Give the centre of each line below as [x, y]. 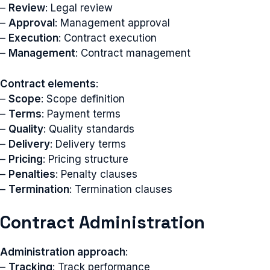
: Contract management [133, 53]
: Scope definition [83, 99]
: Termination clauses [121, 189]
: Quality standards [89, 129]
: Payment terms [81, 114]
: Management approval [112, 23]
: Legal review [79, 8]
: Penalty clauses [96, 174]
